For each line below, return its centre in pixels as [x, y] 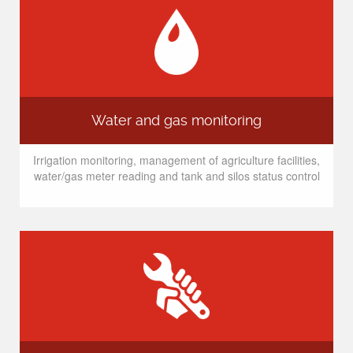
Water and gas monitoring [176, 121]
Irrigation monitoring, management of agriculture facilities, [176, 160]
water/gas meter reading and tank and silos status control [176, 176]
